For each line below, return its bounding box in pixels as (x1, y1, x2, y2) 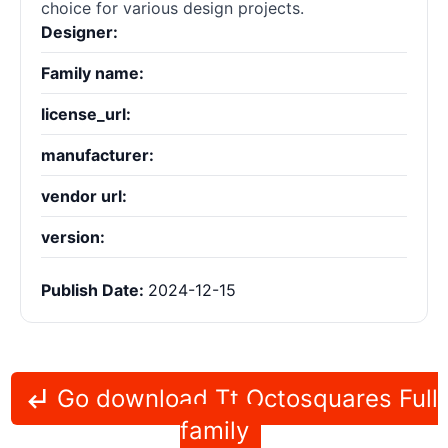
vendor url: (41, 186, 127, 207)
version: (41, 227, 105, 248)
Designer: (41, 22, 118, 43)
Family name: (41, 63, 144, 84)
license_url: (41, 104, 131, 125)
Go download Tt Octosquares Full (49, 384, 438, 414)
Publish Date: (41, 280, 148, 301)
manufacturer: (41, 145, 154, 166)
